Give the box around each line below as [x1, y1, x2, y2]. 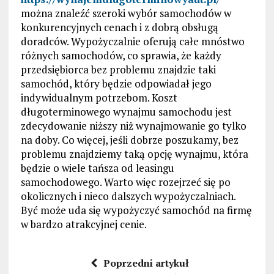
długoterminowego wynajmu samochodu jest [20, 105, 232, 119]
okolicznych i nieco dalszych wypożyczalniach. [20, 189, 235, 204]
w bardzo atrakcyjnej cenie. [20, 217, 147, 232]
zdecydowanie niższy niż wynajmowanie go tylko [20, 119, 246, 133]
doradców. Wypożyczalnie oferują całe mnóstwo [20, 34, 245, 49]
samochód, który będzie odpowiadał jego [20, 76, 212, 91]
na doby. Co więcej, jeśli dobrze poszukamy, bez [20, 133, 239, 147]
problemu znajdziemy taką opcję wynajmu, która [20, 147, 248, 161]
